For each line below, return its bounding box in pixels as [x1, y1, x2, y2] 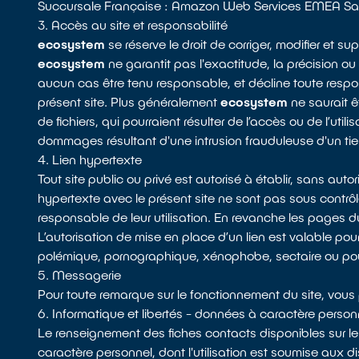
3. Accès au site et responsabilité [38, 17, 228, 32]
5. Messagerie [38, 267, 122, 282]
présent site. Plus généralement [38, 94, 221, 109]
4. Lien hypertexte [38, 151, 143, 167]
